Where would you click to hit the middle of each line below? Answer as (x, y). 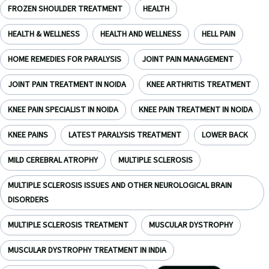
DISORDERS (28, 200)
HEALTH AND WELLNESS (141, 34)
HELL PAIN (219, 34)
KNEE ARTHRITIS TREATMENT (199, 85)
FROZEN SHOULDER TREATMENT (65, 9)
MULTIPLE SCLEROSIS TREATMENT (68, 225)
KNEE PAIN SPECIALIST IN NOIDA (63, 110)
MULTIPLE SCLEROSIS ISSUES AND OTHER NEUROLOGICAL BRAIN (120, 186)
